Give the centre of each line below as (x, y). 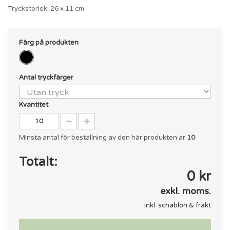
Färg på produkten (49, 42)
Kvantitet (33, 104)
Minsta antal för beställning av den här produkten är (103, 137)
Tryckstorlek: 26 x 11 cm (46, 8)
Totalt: (38, 162)
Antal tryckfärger (47, 77)
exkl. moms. (186, 191)
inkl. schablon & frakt (178, 205)
